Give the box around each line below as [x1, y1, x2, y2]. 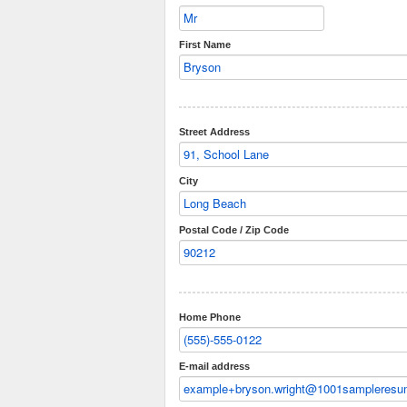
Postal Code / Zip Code [179, 224, 289, 235]
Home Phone [179, 312, 241, 323]
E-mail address [179, 361, 250, 372]
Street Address [179, 126, 250, 137]
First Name [179, 39, 231, 50]
